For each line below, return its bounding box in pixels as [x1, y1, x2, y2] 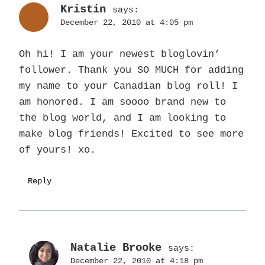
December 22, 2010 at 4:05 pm [60, 18, 193, 28]
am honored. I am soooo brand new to [19, 96, 226, 108]
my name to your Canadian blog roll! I [19, 80, 238, 92]
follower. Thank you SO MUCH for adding [19, 64, 244, 76]
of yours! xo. [19, 144, 96, 156]
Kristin [60, 3, 106, 17]
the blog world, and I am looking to [19, 112, 226, 124]
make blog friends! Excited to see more [19, 128, 244, 140]
